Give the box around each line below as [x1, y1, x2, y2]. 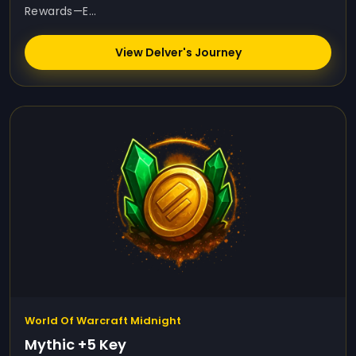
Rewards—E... [25, 3, 97, 19]
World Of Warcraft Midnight [25, 313, 181, 328]
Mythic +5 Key [25, 335, 126, 354]
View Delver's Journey [114, 44, 242, 60]
